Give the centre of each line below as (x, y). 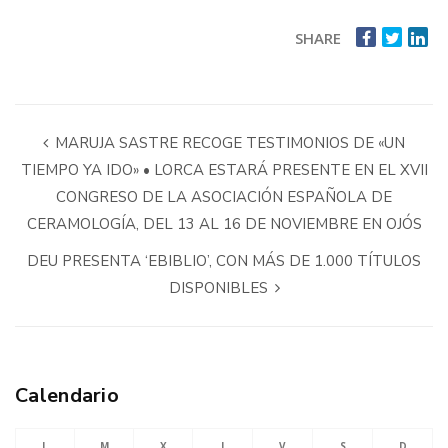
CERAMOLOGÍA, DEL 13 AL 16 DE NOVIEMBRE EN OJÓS (224, 224)
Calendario (67, 396)
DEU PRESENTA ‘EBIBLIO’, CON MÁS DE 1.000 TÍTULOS (224, 261)
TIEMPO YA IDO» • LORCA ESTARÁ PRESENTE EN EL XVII (224, 170)
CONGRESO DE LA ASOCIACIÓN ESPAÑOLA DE (224, 197)
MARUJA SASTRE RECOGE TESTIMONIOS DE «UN (228, 143)
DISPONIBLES (220, 288)
